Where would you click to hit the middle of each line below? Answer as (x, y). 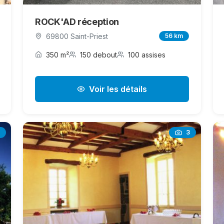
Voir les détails (118, 89)
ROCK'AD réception (77, 21)
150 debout (98, 54)
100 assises (147, 54)
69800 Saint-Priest (77, 36)
